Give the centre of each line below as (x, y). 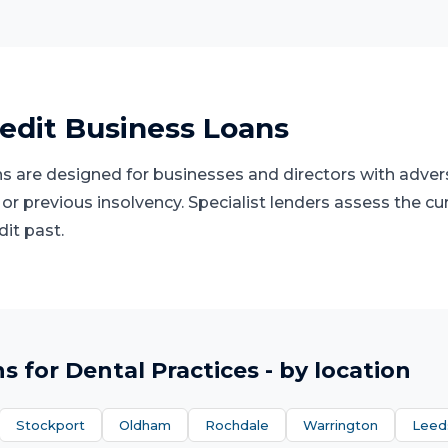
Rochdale (237, 425)
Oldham (145, 425)
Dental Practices (162, 370)
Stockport (50, 425)
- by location (335, 370)
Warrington (340, 425)
